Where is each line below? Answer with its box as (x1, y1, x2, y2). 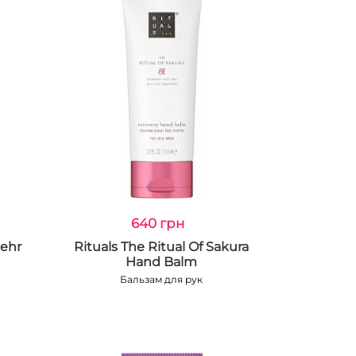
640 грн (130, 215, 184, 231)
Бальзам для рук (120, 273, 203, 285)
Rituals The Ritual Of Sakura (74, 239, 250, 254)
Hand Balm (126, 254, 198, 269)
